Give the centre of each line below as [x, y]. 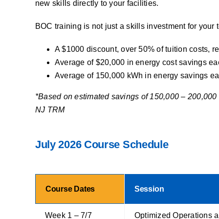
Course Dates [70, 189]
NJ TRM [50, 109]
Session [149, 189]
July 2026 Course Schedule [102, 144]
